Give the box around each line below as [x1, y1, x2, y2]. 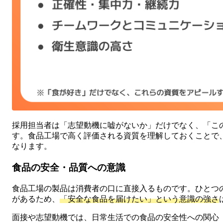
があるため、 [12, 194, 60, 203]
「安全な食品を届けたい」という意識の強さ [60, 194, 219, 203]
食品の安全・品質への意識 [12, 162, 125, 173]
